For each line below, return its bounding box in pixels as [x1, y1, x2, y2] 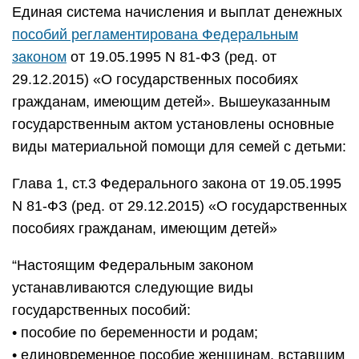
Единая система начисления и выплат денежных [12, 4, 342, 20]
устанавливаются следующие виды [12, 280, 253, 296]
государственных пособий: [12, 302, 191, 318]
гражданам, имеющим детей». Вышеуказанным [12, 94, 330, 110]
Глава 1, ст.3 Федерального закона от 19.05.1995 [12, 175, 341, 192]
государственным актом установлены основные [12, 116, 334, 132]
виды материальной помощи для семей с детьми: [12, 139, 346, 155]
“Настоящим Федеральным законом [12, 257, 253, 273]
